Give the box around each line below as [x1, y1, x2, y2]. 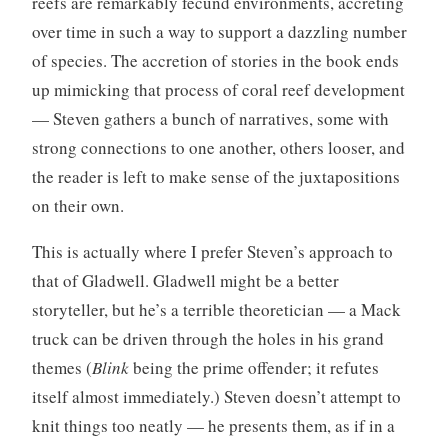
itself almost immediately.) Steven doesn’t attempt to [31, 384, 401, 408]
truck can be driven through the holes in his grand [31, 326, 384, 350]
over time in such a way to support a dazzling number [31, 19, 407, 43]
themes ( [31, 355, 92, 379]
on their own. [31, 193, 124, 217]
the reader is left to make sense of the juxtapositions [31, 164, 400, 188]
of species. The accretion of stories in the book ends [31, 48, 399, 72]
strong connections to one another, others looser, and [31, 135, 405, 159]
